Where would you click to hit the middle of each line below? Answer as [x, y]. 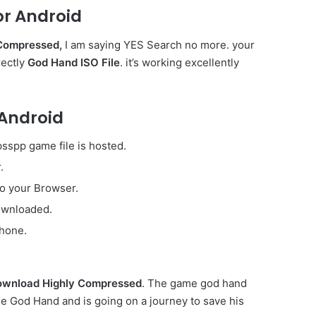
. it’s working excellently [179, 62]
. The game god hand [194, 284]
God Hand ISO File [73, 62]
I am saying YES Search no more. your [158, 44]
